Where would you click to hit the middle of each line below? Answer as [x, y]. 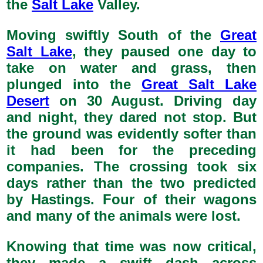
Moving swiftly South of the [113, 35]
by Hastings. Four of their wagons [131, 199]
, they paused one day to [164, 51]
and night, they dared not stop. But [131, 117]
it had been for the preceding [131, 150]
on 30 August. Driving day [153, 101]
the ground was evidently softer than [131, 134]
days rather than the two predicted [131, 183]
